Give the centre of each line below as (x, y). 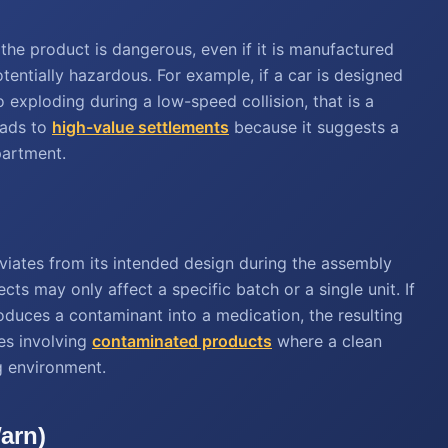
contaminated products (182, 341)
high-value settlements (140, 127)
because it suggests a (314, 127)
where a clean (327, 341)
